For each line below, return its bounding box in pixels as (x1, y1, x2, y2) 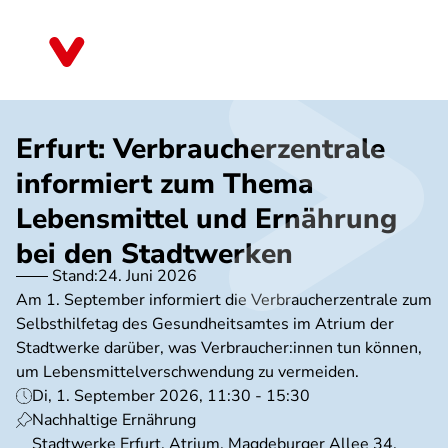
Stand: (52, 265, 98, 287)
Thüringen (104, 48, 177, 70)
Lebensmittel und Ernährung (16, 200, 397, 238)
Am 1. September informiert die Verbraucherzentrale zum (16, 289, 432, 311)
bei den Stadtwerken (16, 235, 293, 273)
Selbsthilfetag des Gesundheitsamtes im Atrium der (16, 313, 394, 335)
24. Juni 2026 (98, 265, 197, 287)
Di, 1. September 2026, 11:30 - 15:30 (32, 385, 310, 407)
